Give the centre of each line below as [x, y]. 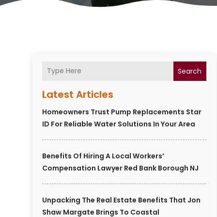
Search [190, 71]
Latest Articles [78, 94]
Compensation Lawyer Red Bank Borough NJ [121, 168]
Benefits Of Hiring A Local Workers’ [103, 156]
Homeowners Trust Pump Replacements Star [122, 112]
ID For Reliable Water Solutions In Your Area [119, 124]
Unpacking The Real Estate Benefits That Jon [122, 200]
